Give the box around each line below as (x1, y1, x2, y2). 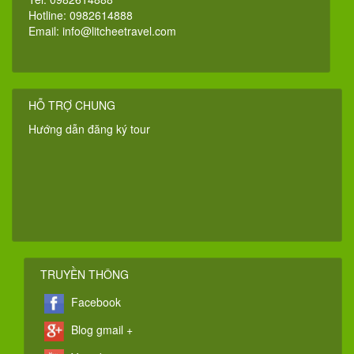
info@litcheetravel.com (62, 23, 176, 40)
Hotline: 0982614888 (28, 7, 133, 24)
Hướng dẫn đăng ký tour (28, 121, 150, 137)
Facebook (68, 294, 121, 311)
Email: (28, 23, 62, 40)
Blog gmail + (68, 322, 133, 338)
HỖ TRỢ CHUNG (28, 97, 115, 114)
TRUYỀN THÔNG (40, 266, 129, 283)
